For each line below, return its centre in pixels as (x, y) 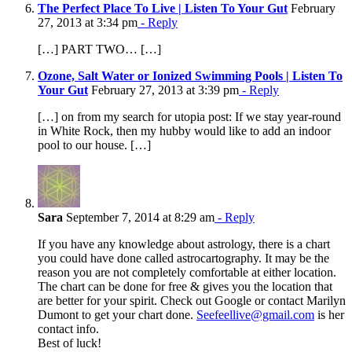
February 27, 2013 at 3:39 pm (163, 90)
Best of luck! (70, 343)
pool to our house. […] (94, 145)
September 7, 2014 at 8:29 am (139, 217)
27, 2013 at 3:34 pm (88, 22)
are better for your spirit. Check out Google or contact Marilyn (192, 300)
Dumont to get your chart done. (117, 314)
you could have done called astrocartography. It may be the (183, 258)
